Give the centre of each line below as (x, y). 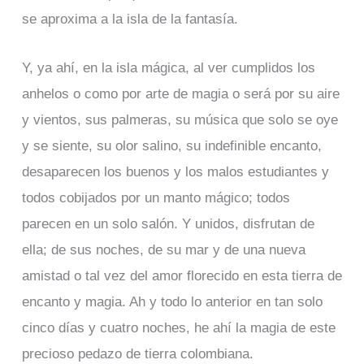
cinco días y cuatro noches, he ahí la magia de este (178, 327)
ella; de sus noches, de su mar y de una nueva (163, 249)
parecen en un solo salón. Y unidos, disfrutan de (168, 223)
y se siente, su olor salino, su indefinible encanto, (171, 145)
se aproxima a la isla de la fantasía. (130, 19)
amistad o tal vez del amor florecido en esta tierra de (182, 275)
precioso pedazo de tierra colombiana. (137, 353)
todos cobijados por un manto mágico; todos (156, 197)
